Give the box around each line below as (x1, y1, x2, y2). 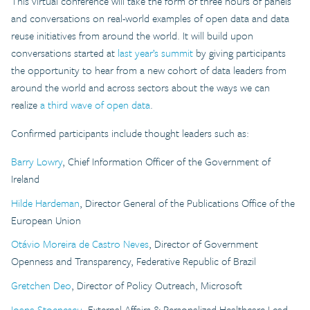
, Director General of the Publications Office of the (80, 194, 295, 210)
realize (11, 96, 40, 112)
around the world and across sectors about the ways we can (11, 79, 270, 95)
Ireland (11, 170, 39, 186)
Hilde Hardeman (11, 194, 80, 210)
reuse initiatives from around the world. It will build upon (11, 27, 253, 43)
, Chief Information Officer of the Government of (62, 153, 271, 169)
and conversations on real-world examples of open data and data (11, 10, 289, 26)
